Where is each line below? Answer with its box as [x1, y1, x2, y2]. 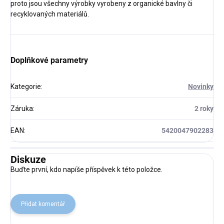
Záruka [10, 104, 33, 113]
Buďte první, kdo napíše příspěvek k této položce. [10, 165, 162, 174]
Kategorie [10, 82, 41, 91]
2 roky [194, 104, 213, 113]
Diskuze [10, 153, 46, 166]
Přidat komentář [21, 200, 65, 208]
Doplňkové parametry [10, 55, 88, 65]
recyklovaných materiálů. [10, 10, 89, 18]
